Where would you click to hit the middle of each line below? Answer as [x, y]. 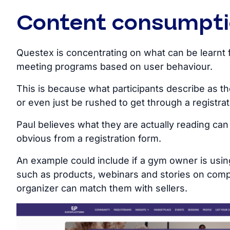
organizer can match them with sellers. [102, 188]
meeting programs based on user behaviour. [114, 67]
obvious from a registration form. [89, 139]
